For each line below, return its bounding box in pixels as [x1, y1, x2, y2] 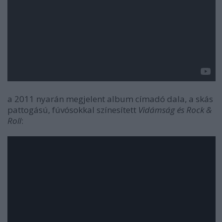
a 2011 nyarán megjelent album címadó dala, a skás [7, 93, 213, 105]
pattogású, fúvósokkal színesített [7, 104, 138, 115]
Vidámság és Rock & [138, 104, 212, 115]
